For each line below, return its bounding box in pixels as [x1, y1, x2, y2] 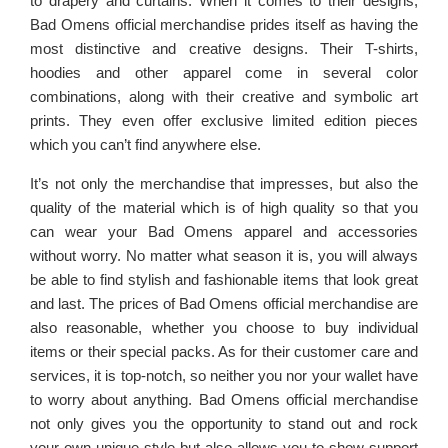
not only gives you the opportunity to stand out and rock [30, 414, 418, 432]
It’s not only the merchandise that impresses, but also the [30, 174, 418, 192]
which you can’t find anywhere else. [30, 135, 261, 153]
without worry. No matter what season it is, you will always [30, 246, 418, 264]
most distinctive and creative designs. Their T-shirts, [30, 39, 418, 57]
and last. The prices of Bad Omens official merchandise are [30, 294, 418, 312]
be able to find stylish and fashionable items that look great [30, 270, 418, 288]
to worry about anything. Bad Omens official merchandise [30, 390, 418, 408]
